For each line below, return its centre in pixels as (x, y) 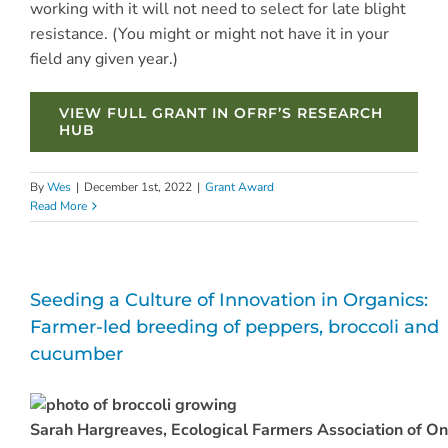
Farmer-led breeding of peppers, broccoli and (234, 326)
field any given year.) (103, 58)
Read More (58, 205)
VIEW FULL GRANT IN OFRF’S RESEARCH (220, 112)
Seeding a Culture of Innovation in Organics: (229, 299)
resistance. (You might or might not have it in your (209, 33)
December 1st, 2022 (138, 186)
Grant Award (239, 186)
